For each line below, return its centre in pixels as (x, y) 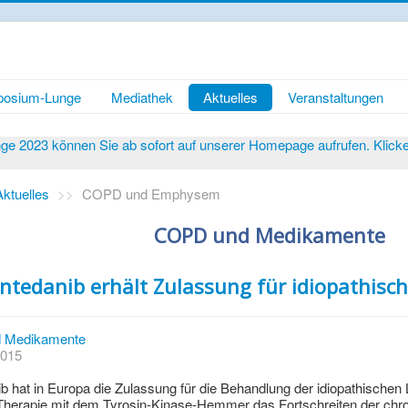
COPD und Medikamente (270, 235)
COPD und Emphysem (152, 194)
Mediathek (142, 97)
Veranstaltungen (336, 97)
